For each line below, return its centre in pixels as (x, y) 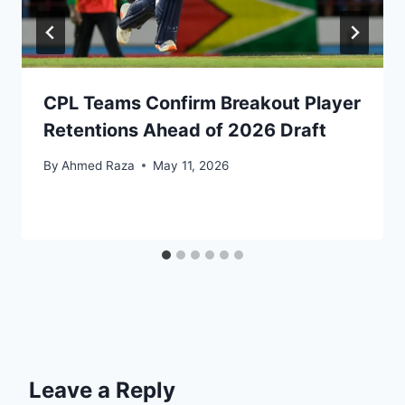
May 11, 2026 (191, 165)
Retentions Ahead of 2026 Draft (185, 130)
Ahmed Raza (99, 165)
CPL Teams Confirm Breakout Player (202, 103)
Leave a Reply (102, 390)
